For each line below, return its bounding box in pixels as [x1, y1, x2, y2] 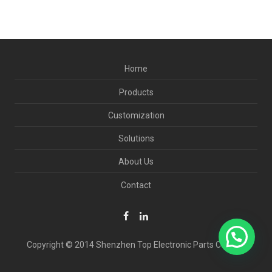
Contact [121, 180, 151, 190]
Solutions [118, 134, 154, 144]
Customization [107, 110, 165, 120]
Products [118, 87, 154, 97]
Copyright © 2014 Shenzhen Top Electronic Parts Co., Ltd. [27, 240, 245, 250]
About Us [118, 157, 154, 167]
